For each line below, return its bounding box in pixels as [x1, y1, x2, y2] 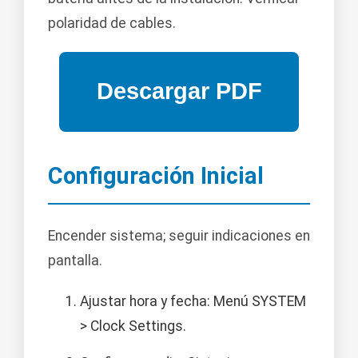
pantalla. [48, 252, 102, 268]
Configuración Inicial [48, 161, 264, 189]
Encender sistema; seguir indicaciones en [48, 227, 310, 244]
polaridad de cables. [48, 14, 176, 31]
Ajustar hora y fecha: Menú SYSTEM [80, 292, 306, 309]
